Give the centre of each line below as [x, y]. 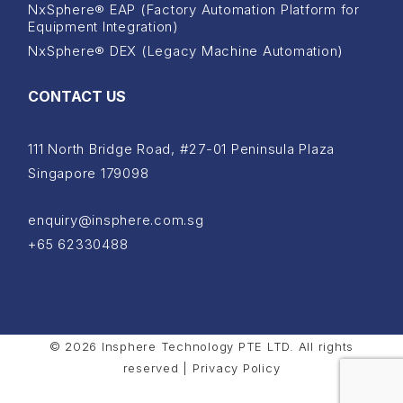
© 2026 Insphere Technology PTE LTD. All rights [201, 346]
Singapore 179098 [89, 173]
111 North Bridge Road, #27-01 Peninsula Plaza [182, 148]
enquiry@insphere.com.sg [116, 219]
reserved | [157, 367]
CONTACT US [77, 96]
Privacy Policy [236, 367]
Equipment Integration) [103, 26]
